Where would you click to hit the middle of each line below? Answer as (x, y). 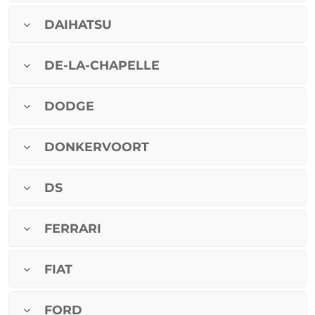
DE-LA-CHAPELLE (102, 65)
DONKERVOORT (97, 147)
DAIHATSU (78, 25)
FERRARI (73, 229)
